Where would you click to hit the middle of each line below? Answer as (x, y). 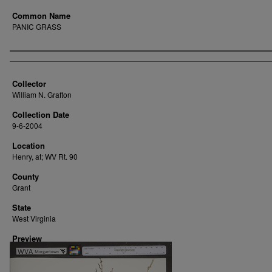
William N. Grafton (42, 94)
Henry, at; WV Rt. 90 (45, 156)
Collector (29, 83)
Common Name (41, 15)
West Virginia (34, 218)
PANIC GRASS (37, 26)
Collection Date (41, 114)
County (25, 176)
